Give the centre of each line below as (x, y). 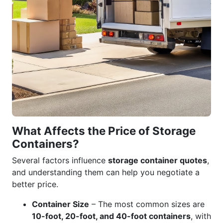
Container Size (60, 204)
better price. (35, 184)
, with (201, 216)
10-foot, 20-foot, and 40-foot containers (111, 216)
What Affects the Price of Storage (104, 131)
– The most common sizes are (147, 204)
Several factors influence (60, 160)
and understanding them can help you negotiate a (106, 172)
